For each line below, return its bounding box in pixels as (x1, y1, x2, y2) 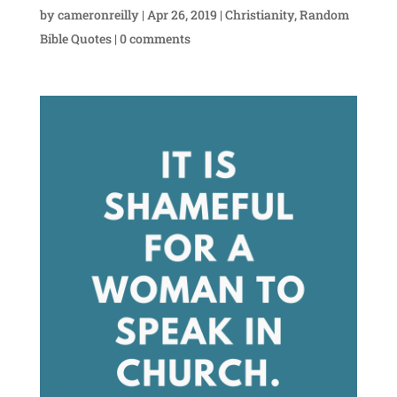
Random (299, 5, 349, 23)
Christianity (224, 5, 294, 23)
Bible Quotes (39, 29, 112, 47)
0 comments (119, 29, 191, 47)
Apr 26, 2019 (146, 5, 217, 23)
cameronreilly (57, 5, 139, 23)
